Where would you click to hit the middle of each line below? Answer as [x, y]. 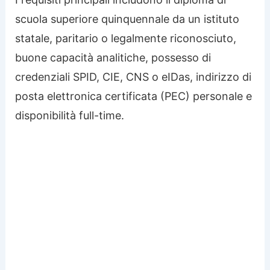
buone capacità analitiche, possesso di [113, 57]
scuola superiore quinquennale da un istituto [127, 19]
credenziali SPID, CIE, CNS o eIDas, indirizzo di [133, 77]
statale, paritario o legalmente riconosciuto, [126, 38]
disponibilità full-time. [70, 115]
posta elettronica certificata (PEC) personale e [134, 96]
